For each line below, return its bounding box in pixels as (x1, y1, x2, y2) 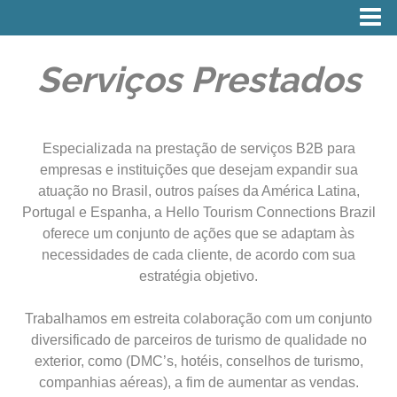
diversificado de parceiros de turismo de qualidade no (30, 332, 367, 347)
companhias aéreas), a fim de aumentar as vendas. (38, 375, 359, 390)
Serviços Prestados (36, 58, 361, 100)
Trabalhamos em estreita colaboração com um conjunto (25, 311, 372, 326)
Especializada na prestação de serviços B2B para (42, 141, 355, 156)
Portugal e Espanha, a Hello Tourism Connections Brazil (21, 205, 376, 220)
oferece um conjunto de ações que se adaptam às (43, 226, 354, 241)
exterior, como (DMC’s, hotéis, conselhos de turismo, (34, 354, 363, 369)
